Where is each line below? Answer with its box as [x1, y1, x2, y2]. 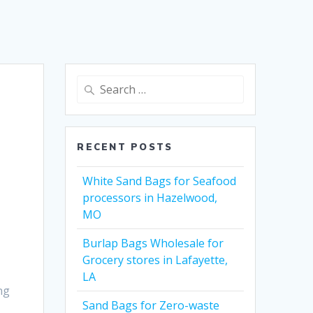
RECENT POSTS [77, 141, 173, 153]
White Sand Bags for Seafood [82, 173, 237, 189]
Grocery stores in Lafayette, [82, 252, 228, 268]
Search [76, 76, 109, 91]
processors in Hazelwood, [82, 190, 218, 206]
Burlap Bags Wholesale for [82, 235, 224, 252]
